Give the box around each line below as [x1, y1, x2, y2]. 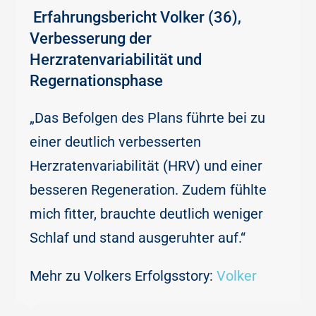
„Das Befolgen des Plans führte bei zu [30, 109, 266, 127]
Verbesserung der [30, 30, 152, 48]
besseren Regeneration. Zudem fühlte [30, 181, 267, 199]
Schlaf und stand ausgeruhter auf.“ [30, 229, 246, 247]
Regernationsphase [30, 72, 164, 90]
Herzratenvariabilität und [30, 51, 202, 69]
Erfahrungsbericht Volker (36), [30, 8, 242, 27]
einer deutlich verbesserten [30, 133, 202, 151]
